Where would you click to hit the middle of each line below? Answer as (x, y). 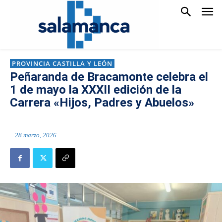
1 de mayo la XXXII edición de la (96, 90)
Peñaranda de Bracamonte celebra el (109, 77)
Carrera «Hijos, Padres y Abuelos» (102, 103)
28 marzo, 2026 (36, 135)
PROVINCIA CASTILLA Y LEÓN (62, 63)
